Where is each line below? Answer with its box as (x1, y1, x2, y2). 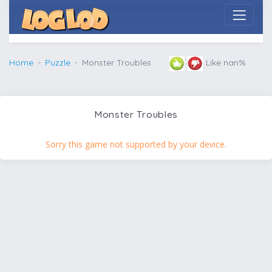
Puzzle (45, 56, 70, 68)
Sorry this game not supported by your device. (46, 138, 226, 150)
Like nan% (206, 56, 246, 68)
